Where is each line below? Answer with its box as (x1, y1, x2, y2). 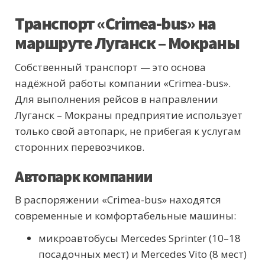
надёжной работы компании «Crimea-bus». (15, 76, 231, 91)
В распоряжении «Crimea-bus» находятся (15, 193, 221, 207)
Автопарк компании (15, 166, 153, 187)
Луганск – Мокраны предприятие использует (15, 108, 243, 122)
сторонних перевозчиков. (15, 140, 144, 154)
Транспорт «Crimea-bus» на (15, 12, 216, 35)
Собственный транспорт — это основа (15, 60, 206, 75)
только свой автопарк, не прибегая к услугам (15, 124, 241, 138)
